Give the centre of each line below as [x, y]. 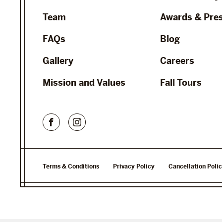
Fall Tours [181, 82]
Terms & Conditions [71, 166]
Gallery [58, 60]
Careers [177, 60]
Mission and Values [84, 82]
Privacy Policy [134, 166]
